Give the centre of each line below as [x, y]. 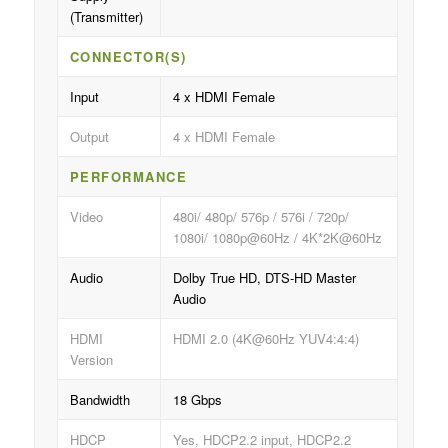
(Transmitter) [106, 17]
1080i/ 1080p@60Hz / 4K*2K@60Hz [277, 238]
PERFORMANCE [128, 177]
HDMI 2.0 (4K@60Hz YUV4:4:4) [265, 339]
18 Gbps [197, 400]
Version [91, 360]
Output [89, 137]
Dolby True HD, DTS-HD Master [264, 278]
